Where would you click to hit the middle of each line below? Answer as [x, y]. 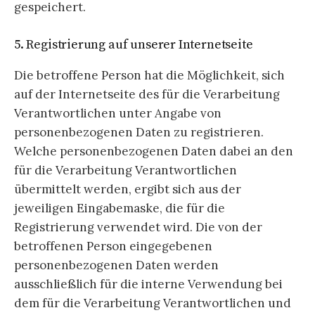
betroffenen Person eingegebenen [113, 246]
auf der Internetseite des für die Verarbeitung [147, 95]
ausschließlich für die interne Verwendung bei [148, 284]
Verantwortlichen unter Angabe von [118, 114]
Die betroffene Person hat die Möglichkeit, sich [149, 76]
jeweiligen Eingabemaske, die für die [120, 208]
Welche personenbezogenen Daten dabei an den [154, 152]
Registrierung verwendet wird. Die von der [138, 227]
